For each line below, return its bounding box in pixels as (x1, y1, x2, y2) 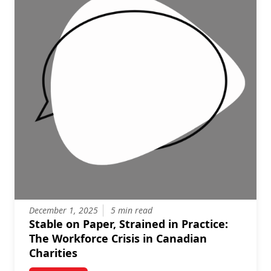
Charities (29, 246, 77, 260)
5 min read (111, 204, 152, 216)
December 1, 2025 (29, 204, 98, 216)
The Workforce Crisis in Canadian (29, 231, 207, 246)
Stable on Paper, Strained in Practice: (29, 217, 228, 231)
